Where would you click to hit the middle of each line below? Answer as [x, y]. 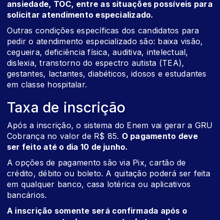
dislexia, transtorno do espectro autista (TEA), [96, 63]
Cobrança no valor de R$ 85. [64, 136]
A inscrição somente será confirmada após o [97, 211]
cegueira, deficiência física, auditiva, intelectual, [98, 52]
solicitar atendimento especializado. [80, 15]
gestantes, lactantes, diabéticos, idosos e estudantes [107, 74]
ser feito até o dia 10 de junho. [68, 147]
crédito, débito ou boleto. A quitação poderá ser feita [109, 174]
